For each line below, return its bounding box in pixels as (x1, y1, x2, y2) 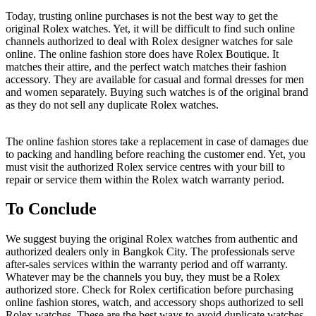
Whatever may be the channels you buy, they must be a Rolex (6, 271, 280, 284)
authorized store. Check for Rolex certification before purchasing (6, 284, 293, 296)
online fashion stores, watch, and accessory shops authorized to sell (6, 296, 303, 309)
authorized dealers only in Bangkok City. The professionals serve (6, 245, 295, 258)
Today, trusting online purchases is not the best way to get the (6, 9, 278, 22)
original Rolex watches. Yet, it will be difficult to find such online (6, 22, 295, 35)
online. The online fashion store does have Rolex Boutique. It (6, 47, 279, 60)
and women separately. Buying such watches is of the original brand (6, 85, 308, 98)
